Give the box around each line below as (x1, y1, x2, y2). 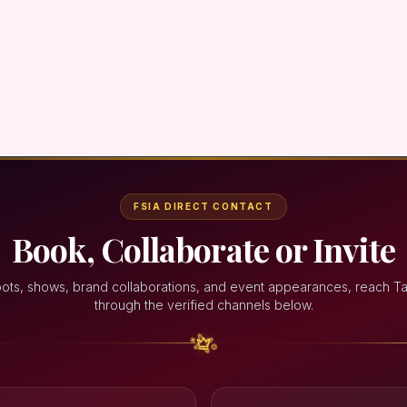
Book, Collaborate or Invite (12, 226, 395, 271)
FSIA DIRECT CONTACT (134, 200, 273, 212)
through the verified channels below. (94, 296, 313, 313)
